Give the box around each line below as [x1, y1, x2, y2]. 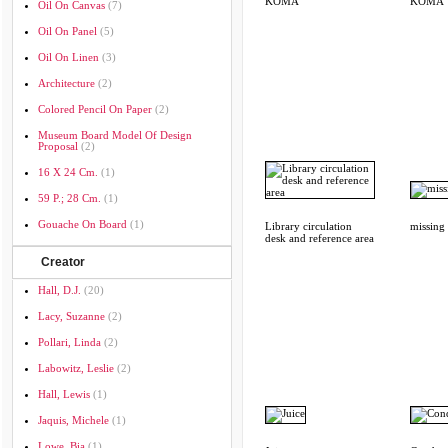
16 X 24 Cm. [38, 166, 98, 178]
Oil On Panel [38, 25, 97, 37]
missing [410, 220, 445, 232]
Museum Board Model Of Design [38, 129, 192, 141]
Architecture [38, 77, 95, 89]
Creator [41, 255, 85, 269]
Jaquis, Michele [38, 414, 109, 426]
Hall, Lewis [38, 388, 90, 400]
